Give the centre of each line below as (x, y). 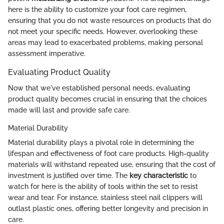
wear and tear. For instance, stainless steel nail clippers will (105, 198)
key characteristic (159, 176)
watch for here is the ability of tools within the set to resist (103, 187)
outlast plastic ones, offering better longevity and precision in (108, 209)
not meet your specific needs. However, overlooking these (103, 31)
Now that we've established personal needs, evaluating (99, 88)
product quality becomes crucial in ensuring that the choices (107, 99)
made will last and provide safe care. (69, 110)
